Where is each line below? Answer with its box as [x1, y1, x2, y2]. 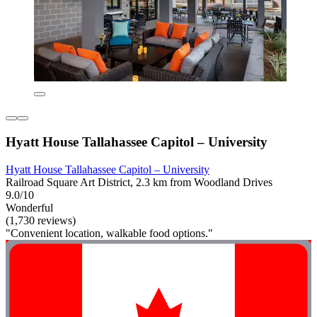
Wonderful [6, 201, 53, 214]
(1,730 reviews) [6, 214, 76, 226]
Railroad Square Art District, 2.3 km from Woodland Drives [6, 175, 272, 188]
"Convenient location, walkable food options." [6, 226, 213, 239]
